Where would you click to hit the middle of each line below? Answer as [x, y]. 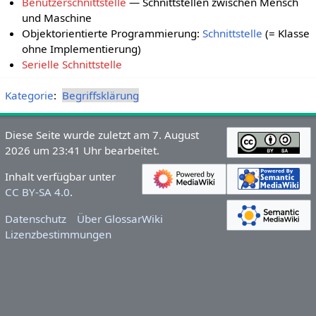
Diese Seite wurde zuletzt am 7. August [102, 135]
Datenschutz [35, 218]
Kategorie [29, 96]
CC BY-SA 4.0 [37, 192]
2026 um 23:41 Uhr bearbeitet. [82, 151]
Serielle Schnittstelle [72, 65]
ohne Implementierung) [82, 49]
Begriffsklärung [100, 96]
